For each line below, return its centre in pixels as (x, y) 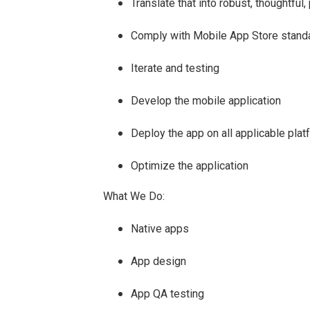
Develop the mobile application (206, 101)
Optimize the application (190, 166)
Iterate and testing (175, 68)
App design (159, 261)
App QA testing (168, 294)
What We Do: (134, 196)
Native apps (160, 229)
